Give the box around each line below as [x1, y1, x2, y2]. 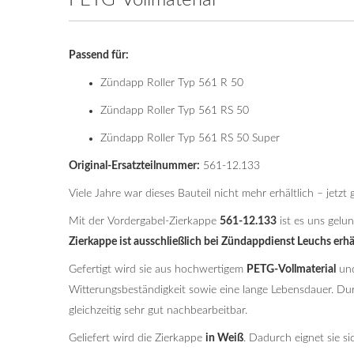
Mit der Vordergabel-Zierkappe [69, 216, 220, 227]
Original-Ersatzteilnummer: [69, 160, 200, 171]
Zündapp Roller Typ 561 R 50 [100, 77, 243, 88]
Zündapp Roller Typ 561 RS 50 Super [100, 133, 280, 144]
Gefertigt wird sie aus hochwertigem [69, 264, 247, 275]
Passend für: [69, 50, 129, 61]
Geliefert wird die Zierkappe [69, 333, 205, 344]
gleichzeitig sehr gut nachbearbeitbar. [69, 305, 247, 316]
